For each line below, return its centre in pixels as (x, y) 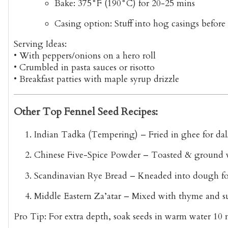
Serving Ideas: (40, 44)
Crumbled (39, 68)
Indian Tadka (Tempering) (86, 135)
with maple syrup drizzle (130, 79)
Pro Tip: (30, 217)
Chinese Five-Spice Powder (87, 155)
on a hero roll (128, 56)
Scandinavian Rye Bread (81, 176)
